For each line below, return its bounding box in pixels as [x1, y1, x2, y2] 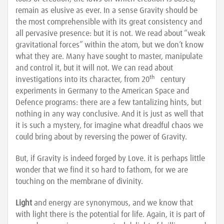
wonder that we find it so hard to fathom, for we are [15, 166, 188, 174]
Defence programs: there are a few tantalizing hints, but [15, 98, 201, 106]
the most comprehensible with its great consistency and [15, 18, 202, 26]
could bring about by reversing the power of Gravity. [15, 133, 187, 141]
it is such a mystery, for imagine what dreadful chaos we [15, 121, 203, 129]
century [154, 75, 185, 83]
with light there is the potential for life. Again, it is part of [15, 210, 205, 218]
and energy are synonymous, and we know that [32, 199, 193, 207]
